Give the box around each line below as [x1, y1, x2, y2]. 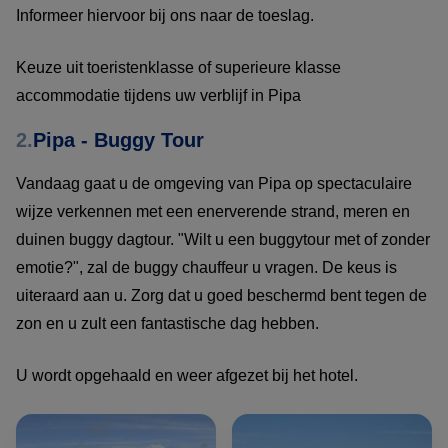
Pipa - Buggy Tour [33, 129, 204, 152]
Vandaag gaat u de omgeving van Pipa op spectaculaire [16, 175, 412, 193]
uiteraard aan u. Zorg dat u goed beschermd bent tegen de [16, 287, 427, 305]
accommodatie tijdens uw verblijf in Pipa [16, 87, 301, 105]
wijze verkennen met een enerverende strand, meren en [16, 203, 410, 221]
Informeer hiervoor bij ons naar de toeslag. [16, 7, 314, 25]
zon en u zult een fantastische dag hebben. [16, 315, 319, 333]
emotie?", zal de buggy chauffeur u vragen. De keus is [16, 259, 397, 277]
